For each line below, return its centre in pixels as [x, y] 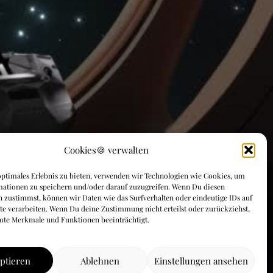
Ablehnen [100, 261]
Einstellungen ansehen [201, 261]
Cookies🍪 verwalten [107, 150]
